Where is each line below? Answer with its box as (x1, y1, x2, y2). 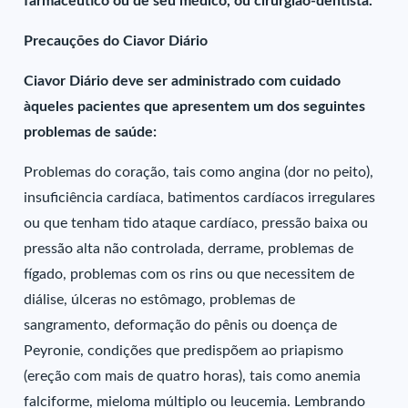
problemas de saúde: (24, 125, 158, 139)
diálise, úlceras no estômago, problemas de (24, 292, 296, 307)
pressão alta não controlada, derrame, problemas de (24, 241, 354, 256)
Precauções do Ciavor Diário (24, 34, 209, 48)
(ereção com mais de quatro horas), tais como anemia (24, 369, 362, 383)
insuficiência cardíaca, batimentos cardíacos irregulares (24, 190, 376, 205)
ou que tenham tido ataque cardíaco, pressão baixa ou (24, 216, 369, 230)
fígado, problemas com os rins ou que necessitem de (24, 267, 355, 281)
